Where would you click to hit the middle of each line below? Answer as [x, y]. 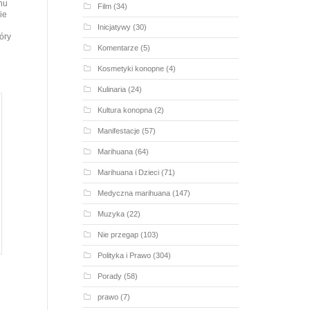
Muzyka [111, 213]
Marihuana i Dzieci [128, 172]
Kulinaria [111, 89]
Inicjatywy [114, 27]
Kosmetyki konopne [130, 68]
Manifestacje [118, 130]
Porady [109, 276]
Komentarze [118, 47]
